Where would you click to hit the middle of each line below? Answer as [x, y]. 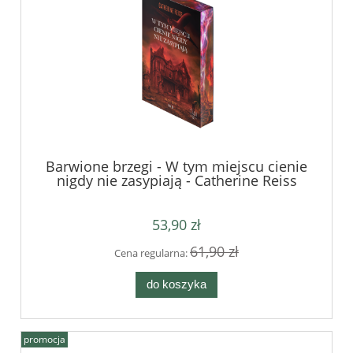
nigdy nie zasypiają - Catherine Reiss [176, 181]
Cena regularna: [152, 253]
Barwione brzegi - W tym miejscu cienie [176, 167]
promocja [45, 339]
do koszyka [176, 284]
